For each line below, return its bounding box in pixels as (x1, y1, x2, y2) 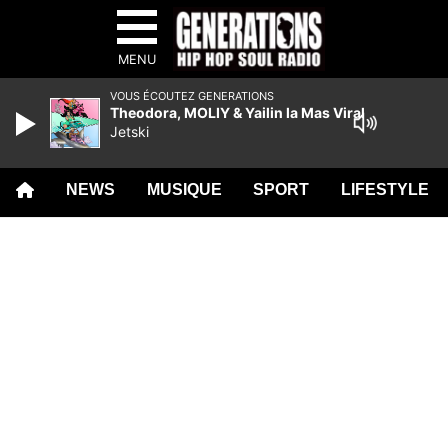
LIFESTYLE (341, 181, 430, 198)
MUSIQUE (146, 181, 222, 198)
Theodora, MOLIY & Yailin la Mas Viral (110, 104, 365, 121)
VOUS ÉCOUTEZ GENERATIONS (110, 89, 274, 103)
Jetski (110, 123, 149, 140)
